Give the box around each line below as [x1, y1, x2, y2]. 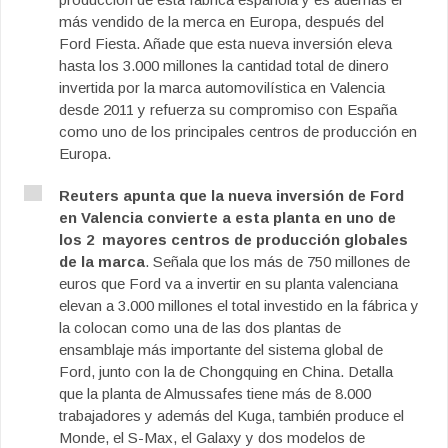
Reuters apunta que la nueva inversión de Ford [59, 187, 404, 204]
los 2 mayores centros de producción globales [59, 231, 408, 248]
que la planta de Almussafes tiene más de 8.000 [59, 385, 371, 402]
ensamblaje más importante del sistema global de [59, 341, 383, 358]
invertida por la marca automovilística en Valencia [59, 79, 385, 96]
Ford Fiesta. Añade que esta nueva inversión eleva [59, 35, 392, 52]
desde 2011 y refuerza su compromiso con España [59, 101, 397, 118]
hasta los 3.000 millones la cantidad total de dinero [59, 57, 389, 74]
